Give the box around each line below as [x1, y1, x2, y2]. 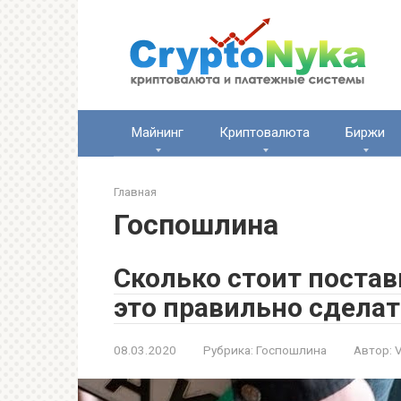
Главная [114, 185, 157, 199]
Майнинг [132, 124, 183, 141]
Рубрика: [203, 343, 253, 357]
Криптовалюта [219, 124, 310, 141]
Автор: [354, 343, 392, 357]
